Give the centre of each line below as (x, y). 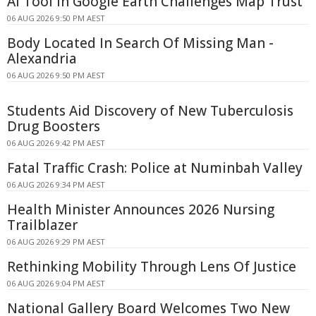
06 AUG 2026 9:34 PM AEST (56, 185)
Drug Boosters (54, 127)
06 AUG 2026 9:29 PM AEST (56, 242)
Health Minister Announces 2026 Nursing (141, 210)
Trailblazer (42, 225)
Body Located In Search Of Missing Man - (140, 43)
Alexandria (42, 59)
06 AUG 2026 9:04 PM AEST (56, 284)
